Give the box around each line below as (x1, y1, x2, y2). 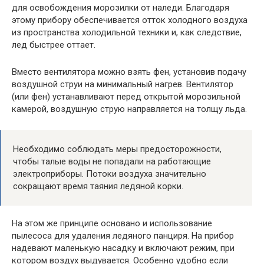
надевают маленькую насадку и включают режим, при (12, 242, 235, 253)
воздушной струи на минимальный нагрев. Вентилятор (12, 78, 233, 90)
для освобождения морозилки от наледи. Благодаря (12, 2, 229, 13)
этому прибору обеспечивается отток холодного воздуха (12, 14, 247, 25)
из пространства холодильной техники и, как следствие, (12, 27, 242, 38)
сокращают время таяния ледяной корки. (13, 180, 183, 192)
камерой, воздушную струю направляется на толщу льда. (12, 103, 247, 114)
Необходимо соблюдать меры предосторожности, (13, 143, 222, 154)
